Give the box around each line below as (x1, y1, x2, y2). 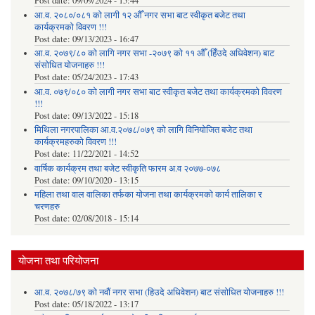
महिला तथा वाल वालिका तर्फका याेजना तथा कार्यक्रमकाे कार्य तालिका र (34, 188, 262, 201)
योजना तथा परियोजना (18, 252, 98, 267)
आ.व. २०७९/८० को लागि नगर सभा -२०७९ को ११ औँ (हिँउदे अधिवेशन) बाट (34, 47, 274, 60)
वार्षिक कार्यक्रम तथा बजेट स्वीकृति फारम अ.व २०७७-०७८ (34, 162, 221, 174)
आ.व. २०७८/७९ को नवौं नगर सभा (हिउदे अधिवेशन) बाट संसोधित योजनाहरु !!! (34, 286, 284, 299)
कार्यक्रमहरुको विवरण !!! (34, 136, 117, 148)
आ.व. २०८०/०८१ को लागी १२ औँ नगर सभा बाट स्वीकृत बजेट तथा (34, 8, 245, 21)
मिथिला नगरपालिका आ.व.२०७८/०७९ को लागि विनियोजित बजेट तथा (34, 124, 252, 136)
